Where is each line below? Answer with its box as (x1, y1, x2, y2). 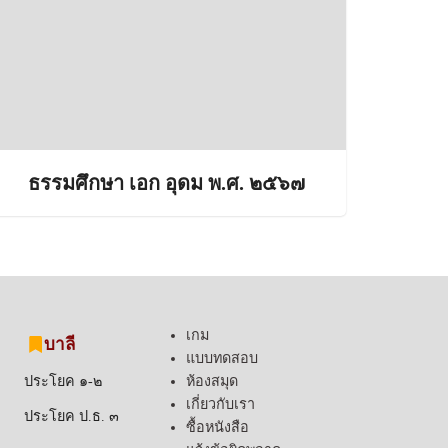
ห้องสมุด (185, 373, 238, 389)
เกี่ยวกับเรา (185, 396, 255, 412)
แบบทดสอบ (185, 350, 258, 366)
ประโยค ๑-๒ (24, 373, 103, 390)
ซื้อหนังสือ (185, 419, 249, 435)
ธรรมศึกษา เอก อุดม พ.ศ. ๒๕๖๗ (27, 172, 305, 194)
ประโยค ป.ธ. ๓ (24, 407, 120, 424)
